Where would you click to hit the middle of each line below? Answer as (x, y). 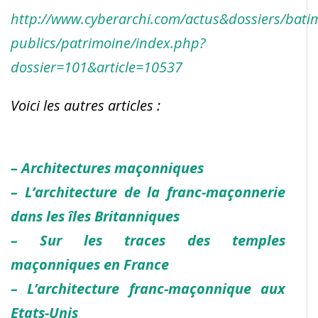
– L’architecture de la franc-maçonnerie (148, 192)
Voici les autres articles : (86, 105)
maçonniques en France (90, 264)
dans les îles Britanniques (95, 216)
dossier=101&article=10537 (97, 67)
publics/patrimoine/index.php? (108, 43)
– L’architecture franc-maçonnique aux (148, 288)
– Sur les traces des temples (148, 240)
